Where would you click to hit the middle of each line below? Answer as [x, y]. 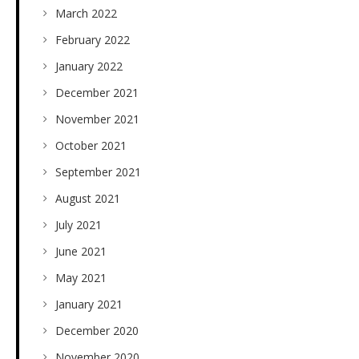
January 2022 [89, 67]
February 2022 [93, 40]
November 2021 [97, 119]
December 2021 [97, 93]
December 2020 [97, 331]
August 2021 [88, 199]
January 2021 [89, 305]
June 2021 [81, 252]
